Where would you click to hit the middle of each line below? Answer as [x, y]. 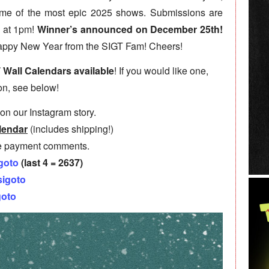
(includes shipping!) [71, 129]
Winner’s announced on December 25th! [130, 29]
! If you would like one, [161, 71]
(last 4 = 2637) [51, 163]
